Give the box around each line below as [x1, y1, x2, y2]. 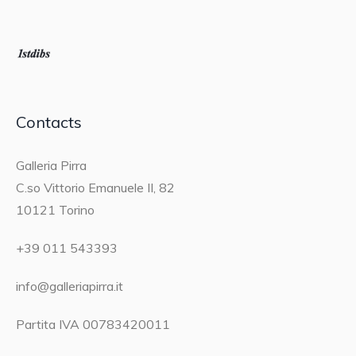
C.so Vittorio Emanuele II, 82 [16, 180, 176, 196]
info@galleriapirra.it [16, 278, 124, 295]
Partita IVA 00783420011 [16, 316, 171, 333]
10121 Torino [16, 202, 95, 219]
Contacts [16, 112, 83, 133]
